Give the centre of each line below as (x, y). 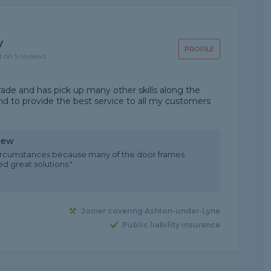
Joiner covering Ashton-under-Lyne (150, 211)
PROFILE (199, 49)
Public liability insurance (171, 225)
